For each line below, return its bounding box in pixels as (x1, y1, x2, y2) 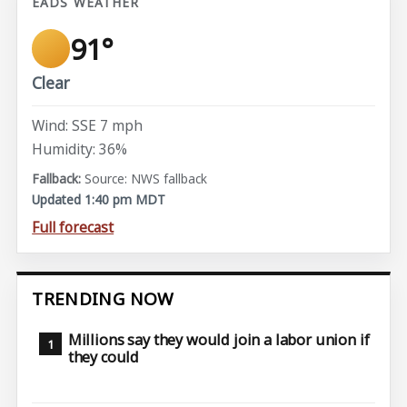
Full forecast (32, 217, 114, 238)
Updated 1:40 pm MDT (32, 190, 166, 208)
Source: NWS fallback (84, 170, 208, 188)
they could (67, 347, 140, 368)
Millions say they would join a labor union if (67, 330, 370, 351)
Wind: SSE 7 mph (32, 115, 144, 136)
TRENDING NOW (32, 287, 174, 312)
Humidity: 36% (32, 138, 128, 159)
